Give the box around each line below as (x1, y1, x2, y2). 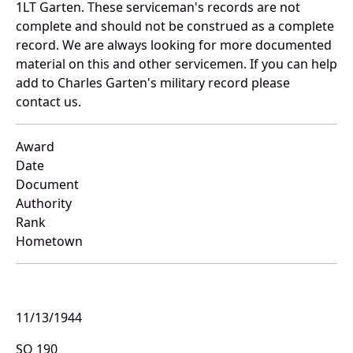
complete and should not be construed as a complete (16, 17, 334, 35)
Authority (16, 195, 72, 213)
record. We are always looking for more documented (16, 36, 332, 54)
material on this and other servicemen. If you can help (16, 55, 337, 73)
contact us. (16, 93, 81, 111)
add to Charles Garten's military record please (16, 74, 290, 92)
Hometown (16, 232, 83, 251)
